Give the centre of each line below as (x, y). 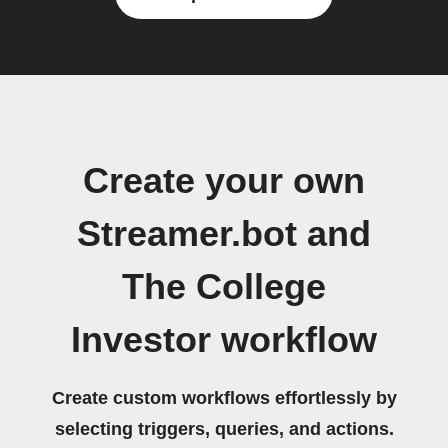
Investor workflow (224, 340)
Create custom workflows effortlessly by (224, 398)
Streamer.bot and (224, 234)
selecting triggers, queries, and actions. (224, 429)
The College (224, 287)
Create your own (224, 181)
